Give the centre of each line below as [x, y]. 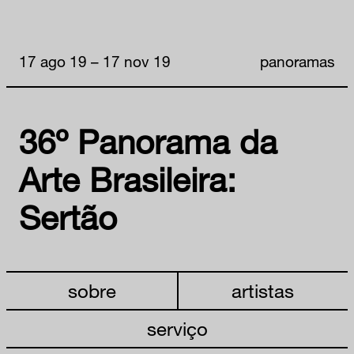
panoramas [298, 61]
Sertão [68, 217]
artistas [262, 291]
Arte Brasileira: [128, 179]
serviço [177, 329]
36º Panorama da [148, 141]
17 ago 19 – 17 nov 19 [95, 61]
